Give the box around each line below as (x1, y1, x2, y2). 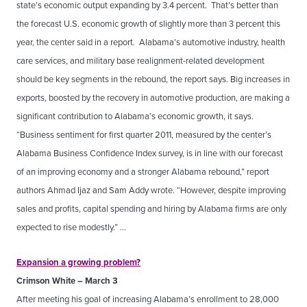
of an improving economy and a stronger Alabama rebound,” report (16, 165, 269, 178)
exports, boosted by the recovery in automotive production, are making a (16, 91, 290, 104)
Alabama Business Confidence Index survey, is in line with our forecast (16, 147, 283, 160)
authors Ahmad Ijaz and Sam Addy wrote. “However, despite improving (16, 184, 286, 197)
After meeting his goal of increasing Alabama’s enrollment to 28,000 (16, 293, 279, 306)
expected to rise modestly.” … (16, 221, 126, 234)
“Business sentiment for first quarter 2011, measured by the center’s (16, 128, 271, 141)
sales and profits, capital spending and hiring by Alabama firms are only (16, 202, 286, 215)
